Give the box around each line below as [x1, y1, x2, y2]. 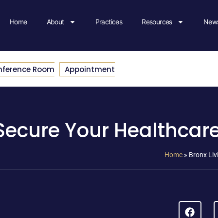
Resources [142, 18, 172, 26]
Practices [95, 18, 123, 26]
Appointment [65, 64, 115, 74]
